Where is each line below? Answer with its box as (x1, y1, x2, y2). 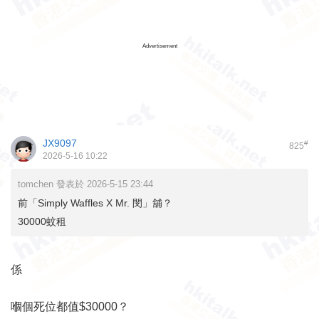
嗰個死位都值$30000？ (11, 300, 129, 313)
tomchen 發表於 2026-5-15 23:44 (18, 179, 153, 189)
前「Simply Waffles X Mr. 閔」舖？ (18, 197, 172, 209)
